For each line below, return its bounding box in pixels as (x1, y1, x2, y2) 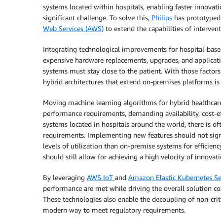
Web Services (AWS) (43, 24, 104, 33)
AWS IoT (87, 173, 115, 182)
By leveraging (43, 173, 87, 182)
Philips (151, 13, 174, 22)
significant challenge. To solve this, (43, 13, 151, 22)
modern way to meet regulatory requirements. (43, 206, 185, 214)
